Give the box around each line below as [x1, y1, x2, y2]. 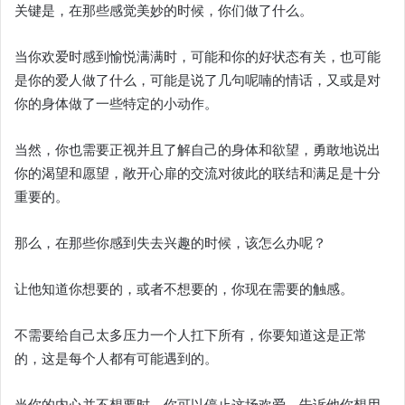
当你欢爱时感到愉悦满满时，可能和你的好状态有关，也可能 [14, 48, 381, 66]
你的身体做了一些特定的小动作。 [14, 95, 218, 113]
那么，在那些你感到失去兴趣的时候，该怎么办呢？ [14, 234, 326, 252]
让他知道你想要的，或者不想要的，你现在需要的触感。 [14, 280, 357, 298]
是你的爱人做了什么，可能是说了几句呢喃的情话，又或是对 [14, 71, 381, 89]
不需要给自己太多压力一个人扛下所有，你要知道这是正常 [14, 326, 367, 344]
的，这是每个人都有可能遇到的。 [14, 350, 218, 368]
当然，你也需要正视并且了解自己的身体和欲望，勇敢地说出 [14, 141, 381, 159]
